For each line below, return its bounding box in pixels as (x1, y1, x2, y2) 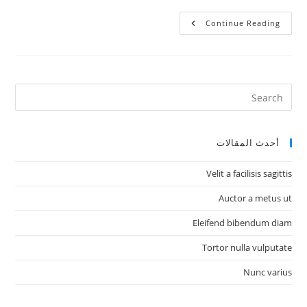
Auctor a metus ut (218, 192, 292, 205)
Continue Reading (205, 18, 280, 29)
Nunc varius (243, 266, 292, 279)
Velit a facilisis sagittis (206, 167, 292, 180)
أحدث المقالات (216, 136, 280, 149)
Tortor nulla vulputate (201, 241, 292, 254)
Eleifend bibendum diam (192, 217, 292, 230)
